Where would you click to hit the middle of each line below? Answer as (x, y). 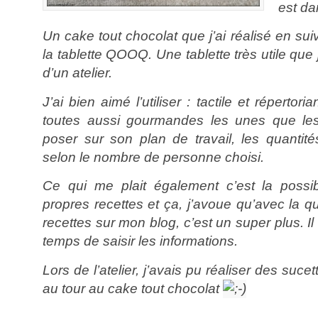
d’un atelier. (77, 73)
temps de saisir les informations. (140, 241)
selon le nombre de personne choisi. (153, 157)
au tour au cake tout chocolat (133, 288)
